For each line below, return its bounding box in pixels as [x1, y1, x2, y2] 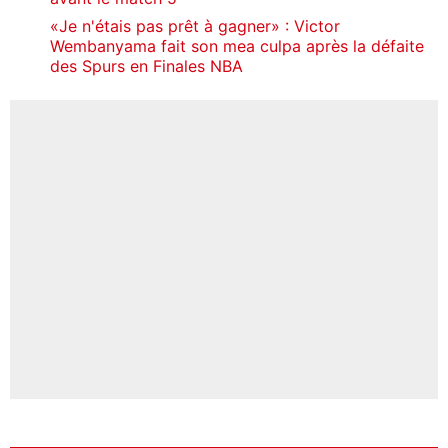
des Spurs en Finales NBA [50, 55, 243, 76]
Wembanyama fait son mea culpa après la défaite [50, 35, 424, 56]
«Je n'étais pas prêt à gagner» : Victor [50, 15, 340, 36]
